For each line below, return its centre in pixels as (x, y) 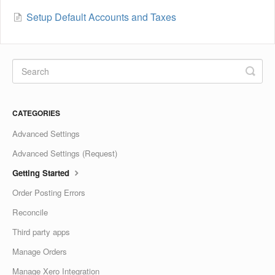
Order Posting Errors (49, 192)
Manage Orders (40, 251)
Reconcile (30, 212)
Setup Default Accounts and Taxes (101, 17)
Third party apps (41, 231)
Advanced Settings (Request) (65, 153)
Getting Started (42, 172)
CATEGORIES (36, 113)
